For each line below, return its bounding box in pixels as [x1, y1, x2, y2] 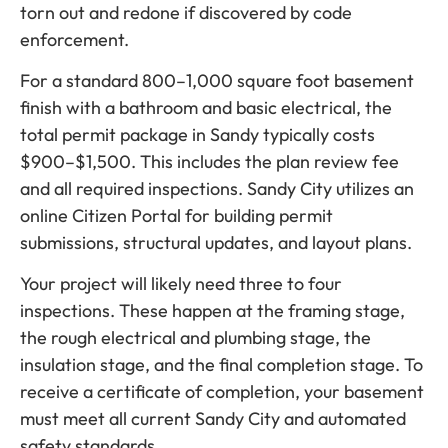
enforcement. [20, 27, 129, 51]
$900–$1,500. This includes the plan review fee [20, 150, 399, 173]
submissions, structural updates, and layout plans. [20, 231, 412, 254]
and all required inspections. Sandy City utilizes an [20, 177, 414, 200]
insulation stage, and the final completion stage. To [20, 353, 423, 377]
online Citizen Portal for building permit [20, 204, 333, 227]
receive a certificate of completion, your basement [20, 380, 424, 404]
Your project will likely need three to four [20, 272, 342, 296]
